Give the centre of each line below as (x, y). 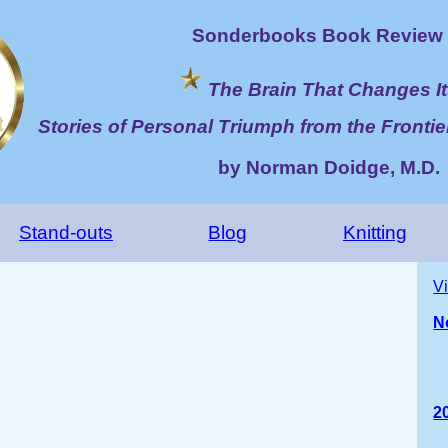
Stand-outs (66, 232)
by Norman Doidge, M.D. (328, 168)
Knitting (374, 232)
